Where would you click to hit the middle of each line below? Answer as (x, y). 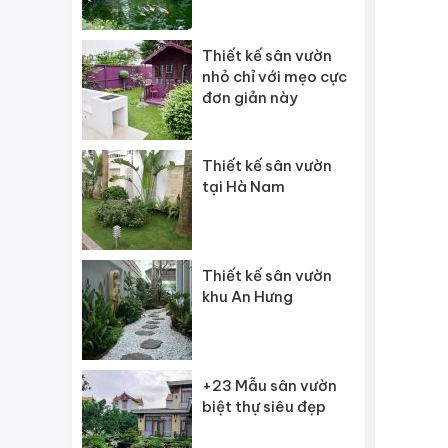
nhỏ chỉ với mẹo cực (274, 76)
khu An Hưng (247, 296)
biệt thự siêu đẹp (264, 406)
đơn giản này (250, 97)
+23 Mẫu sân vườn (269, 385)
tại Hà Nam (243, 186)
